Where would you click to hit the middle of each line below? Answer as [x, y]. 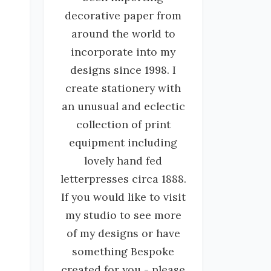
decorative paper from [123, 16]
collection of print [123, 125]
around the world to [123, 34]
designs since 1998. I [123, 70]
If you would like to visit [123, 197]
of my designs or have [123, 233]
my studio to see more [123, 215]
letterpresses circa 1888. [123, 179]
